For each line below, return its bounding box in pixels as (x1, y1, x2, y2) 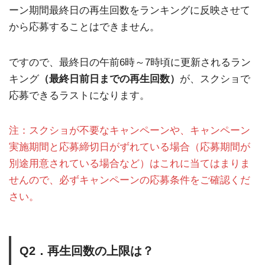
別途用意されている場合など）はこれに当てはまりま (9, 158, 250, 170)
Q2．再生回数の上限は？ (20, 244, 154, 258)
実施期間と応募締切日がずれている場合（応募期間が (9, 141, 250, 153)
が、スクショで (180, 73, 250, 85)
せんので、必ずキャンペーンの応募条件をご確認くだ (9, 174, 250, 186)
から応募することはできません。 (9, 21, 160, 33)
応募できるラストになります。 (9, 89, 150, 101)
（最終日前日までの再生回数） (39, 73, 180, 85)
